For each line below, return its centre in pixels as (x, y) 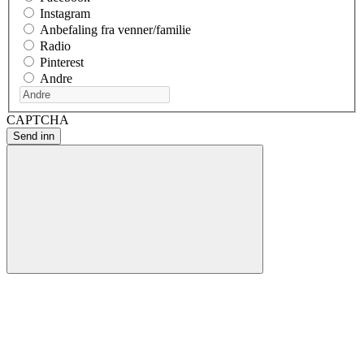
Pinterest (62, 63)
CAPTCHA (38, 120)
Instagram (65, 14)
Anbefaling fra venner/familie (115, 30)
